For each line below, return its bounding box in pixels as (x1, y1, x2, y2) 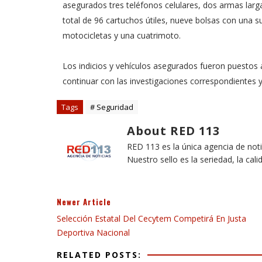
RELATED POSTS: (57, 249, 142, 260)
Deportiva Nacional (57, 227, 130, 238)
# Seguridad (90, 102, 133, 112)
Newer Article (57, 196, 111, 208)
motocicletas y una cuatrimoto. (63, 30, 181, 41)
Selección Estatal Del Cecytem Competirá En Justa (57, 213, 246, 224)
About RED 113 (127, 123, 220, 139)
